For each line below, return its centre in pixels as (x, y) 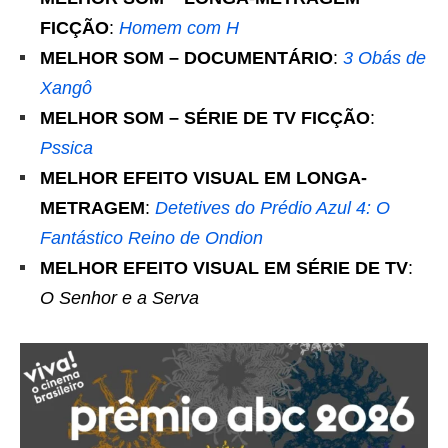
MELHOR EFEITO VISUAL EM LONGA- (203, 178)
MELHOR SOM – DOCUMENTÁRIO (186, 58)
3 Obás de (384, 58)
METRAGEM (92, 208)
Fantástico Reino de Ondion (151, 238)
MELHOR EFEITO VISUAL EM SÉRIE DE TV (224, 268)
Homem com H (179, 28)
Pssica (66, 148)
